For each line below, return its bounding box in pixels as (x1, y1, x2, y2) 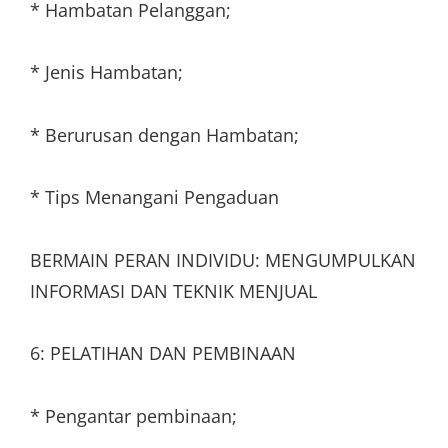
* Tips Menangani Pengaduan (30, 185, 279, 209)
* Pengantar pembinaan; (30, 403, 237, 428)
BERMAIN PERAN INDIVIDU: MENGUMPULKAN (30, 247, 416, 272)
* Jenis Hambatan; (30, 60, 183, 84)
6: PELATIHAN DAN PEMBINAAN (30, 341, 296, 365)
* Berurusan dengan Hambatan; (30, 122, 299, 147)
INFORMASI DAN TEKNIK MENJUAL (30, 278, 317, 303)
